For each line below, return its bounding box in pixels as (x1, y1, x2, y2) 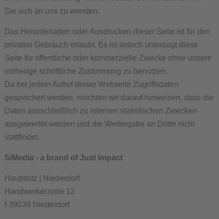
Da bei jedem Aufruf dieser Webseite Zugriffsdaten (4, 80, 178, 88)
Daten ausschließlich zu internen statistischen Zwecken (4, 107, 197, 115)
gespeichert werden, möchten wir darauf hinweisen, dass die (4, 93, 214, 102)
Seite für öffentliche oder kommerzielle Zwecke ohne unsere (4, 54, 212, 62)
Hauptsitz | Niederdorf (4, 174, 80, 182)
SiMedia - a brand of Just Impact (4, 153, 123, 162)
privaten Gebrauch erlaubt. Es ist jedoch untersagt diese (4, 41, 198, 49)
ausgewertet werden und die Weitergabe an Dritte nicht (4, 120, 195, 128)
